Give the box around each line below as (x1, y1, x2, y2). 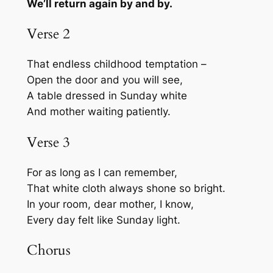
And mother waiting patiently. (26, 105, 171, 118)
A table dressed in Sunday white (26, 90, 187, 102)
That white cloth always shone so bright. (26, 182, 225, 194)
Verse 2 (26, 24, 70, 44)
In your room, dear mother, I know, (26, 197, 194, 210)
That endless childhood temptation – (26, 58, 207, 71)
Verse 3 (26, 132, 70, 152)
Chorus (26, 240, 71, 260)
